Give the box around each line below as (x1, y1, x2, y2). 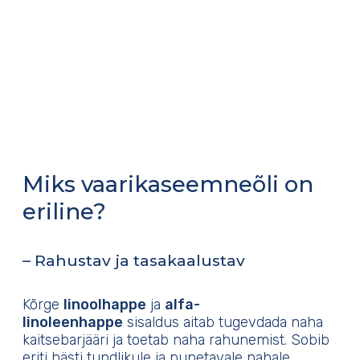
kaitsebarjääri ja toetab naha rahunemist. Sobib (22, 331, 329, 350)
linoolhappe (63, 296, 146, 314)
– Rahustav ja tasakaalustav (22, 251, 245, 271)
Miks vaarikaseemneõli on (22, 170, 313, 198)
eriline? (22, 198, 106, 226)
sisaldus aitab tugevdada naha (123, 313, 323, 332)
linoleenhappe (22, 313, 123, 332)
